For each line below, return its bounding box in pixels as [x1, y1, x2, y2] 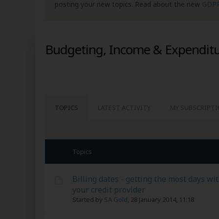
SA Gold [104, 195, 128, 204]
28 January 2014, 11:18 [131, 195, 194, 204]
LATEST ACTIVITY [98, 103, 151, 112]
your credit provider [72, 184, 145, 195]
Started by [72, 195, 104, 204]
